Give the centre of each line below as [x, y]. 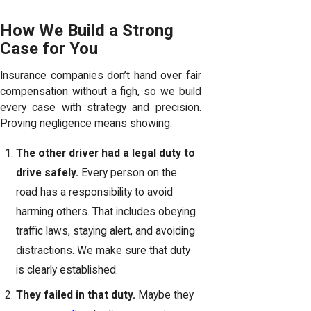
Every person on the [128, 173]
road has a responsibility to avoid [95, 193]
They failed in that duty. [76, 295]
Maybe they [165, 295]
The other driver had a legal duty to [106, 154]
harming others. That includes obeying [106, 212]
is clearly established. [67, 270]
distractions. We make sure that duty [103, 251]
